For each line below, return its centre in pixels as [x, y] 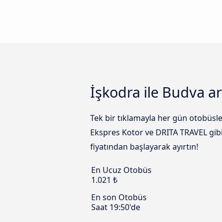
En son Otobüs [119, 197]
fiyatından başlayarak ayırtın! [144, 147]
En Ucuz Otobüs [121, 170]
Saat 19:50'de [116, 207]
